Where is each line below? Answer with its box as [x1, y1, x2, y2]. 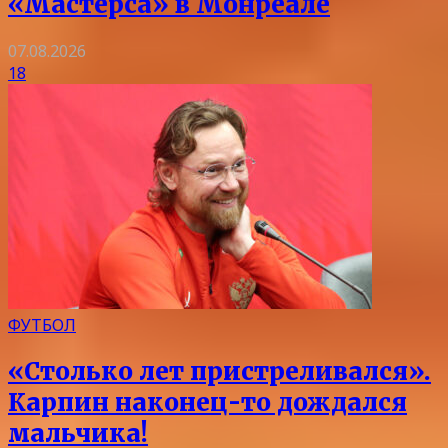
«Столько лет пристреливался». [8, 355, 431, 387]
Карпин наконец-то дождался [8, 386, 407, 418]
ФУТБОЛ [8, 313, 76, 336]
